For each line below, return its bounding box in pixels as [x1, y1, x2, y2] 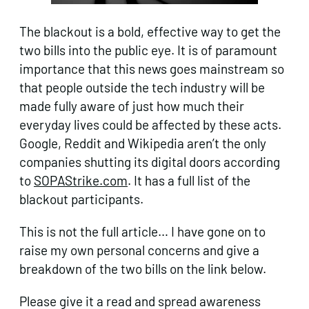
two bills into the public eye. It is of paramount [19, 41, 277, 58]
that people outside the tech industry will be [19, 79, 265, 95]
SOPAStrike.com [34, 172, 128, 188]
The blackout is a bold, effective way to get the [19, 23, 281, 39]
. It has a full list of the [128, 172, 250, 188]
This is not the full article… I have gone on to [19, 223, 266, 239]
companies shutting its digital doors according [19, 153, 280, 170]
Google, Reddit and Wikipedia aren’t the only [19, 134, 266, 151]
